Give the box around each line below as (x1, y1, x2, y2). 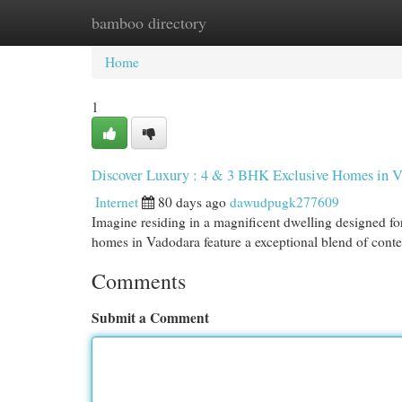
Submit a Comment (92, 308, 209, 328)
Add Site (305, 13, 354, 31)
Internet (95, 193, 138, 211)
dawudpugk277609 (230, 193, 339, 211)
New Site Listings (179, 13, 278, 31)
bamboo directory (92, 12, 206, 33)
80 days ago (158, 193, 226, 211)
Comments (92, 267, 186, 295)
